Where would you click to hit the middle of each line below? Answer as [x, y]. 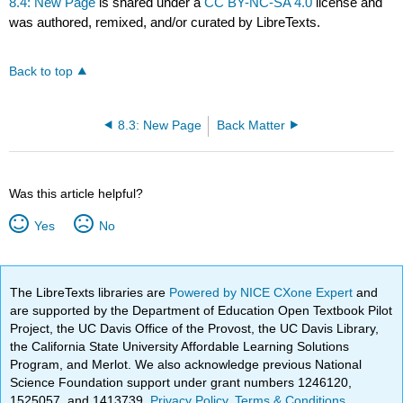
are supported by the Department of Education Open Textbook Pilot [201, 310]
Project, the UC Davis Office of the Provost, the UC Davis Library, [195, 328]
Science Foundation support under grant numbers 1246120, [181, 382]
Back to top [41, 71]
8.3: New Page [159, 125]
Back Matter [251, 125]
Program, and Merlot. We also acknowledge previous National [186, 364]
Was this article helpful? [76, 193]
